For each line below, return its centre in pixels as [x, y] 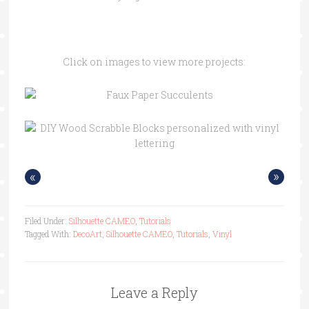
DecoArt [87, 233]
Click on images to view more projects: [154, 61]
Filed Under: [47, 220]
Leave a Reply [154, 292]
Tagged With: [49, 233]
